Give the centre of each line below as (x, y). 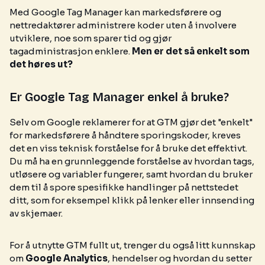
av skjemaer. (36, 213)
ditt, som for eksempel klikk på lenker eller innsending (132, 200)
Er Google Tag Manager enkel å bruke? (119, 97)
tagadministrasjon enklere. (71, 51)
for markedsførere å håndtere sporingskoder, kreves (125, 135)
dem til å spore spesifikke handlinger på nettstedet (124, 187)
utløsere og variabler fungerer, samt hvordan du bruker (131, 174)
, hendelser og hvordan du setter (180, 258)
